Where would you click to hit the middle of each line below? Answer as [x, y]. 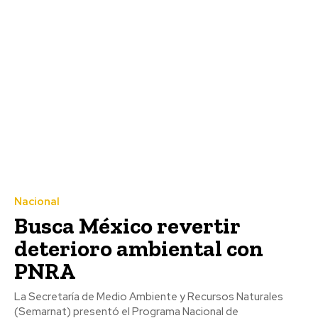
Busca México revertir [127, 225]
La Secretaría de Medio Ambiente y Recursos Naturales [149, 296]
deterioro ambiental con [139, 248]
